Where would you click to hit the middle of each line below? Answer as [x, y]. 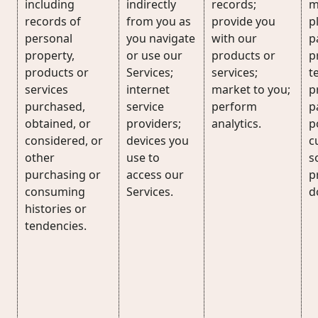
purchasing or [63, 175]
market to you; [251, 89]
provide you [243, 21]
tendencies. [56, 226]
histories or [56, 209]
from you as [159, 21]
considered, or [64, 141]
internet [148, 89]
